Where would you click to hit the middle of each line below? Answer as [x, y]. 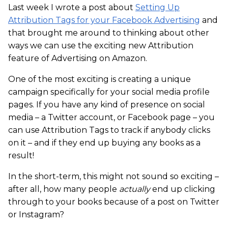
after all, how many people [64, 189]
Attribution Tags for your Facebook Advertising [104, 20]
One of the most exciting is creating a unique [99, 79]
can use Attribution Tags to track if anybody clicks [109, 130]
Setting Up [158, 8]
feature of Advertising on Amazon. [78, 59]
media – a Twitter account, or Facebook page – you [111, 118]
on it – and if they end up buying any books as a [104, 143]
